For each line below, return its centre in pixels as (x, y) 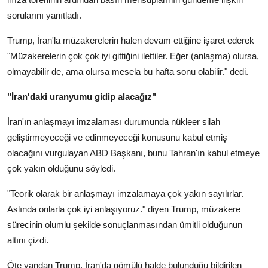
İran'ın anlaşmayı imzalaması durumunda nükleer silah (114, 122)
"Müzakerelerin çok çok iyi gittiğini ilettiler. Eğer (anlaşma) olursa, (133, 56)
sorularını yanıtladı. (44, 16)
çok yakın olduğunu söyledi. (61, 169)
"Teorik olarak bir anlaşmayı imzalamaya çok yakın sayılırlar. (125, 194)
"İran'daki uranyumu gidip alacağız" (82, 97)
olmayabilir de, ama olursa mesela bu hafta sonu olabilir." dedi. (128, 72)
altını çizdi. (28, 240)
